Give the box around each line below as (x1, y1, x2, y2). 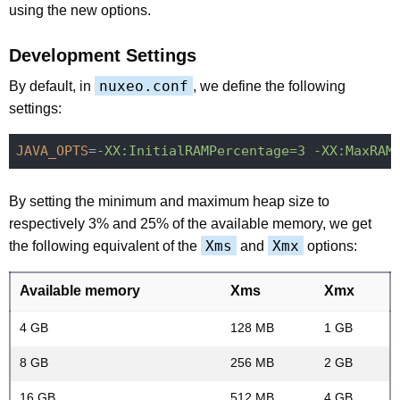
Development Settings (9, 45, 196, 65)
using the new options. (9, 2, 151, 18)
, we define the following (193, 78, 346, 94)
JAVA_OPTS (15, 143, 88, 160)
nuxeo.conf (99, 77, 188, 95)
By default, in (9, 78, 95, 94)
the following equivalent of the (9, 237, 201, 254)
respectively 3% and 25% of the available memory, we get (9, 215, 371, 231)
